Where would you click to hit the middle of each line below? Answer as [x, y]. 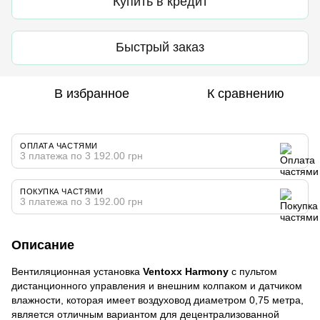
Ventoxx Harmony [186, 271]
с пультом [253, 271]
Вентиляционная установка [77, 271]
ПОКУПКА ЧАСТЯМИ [62, 191]
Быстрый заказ [160, 47]
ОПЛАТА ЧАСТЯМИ [59, 145]
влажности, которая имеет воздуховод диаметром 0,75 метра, [157, 300]
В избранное [91, 93]
